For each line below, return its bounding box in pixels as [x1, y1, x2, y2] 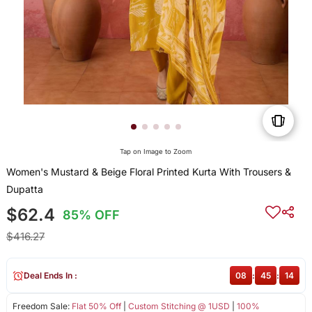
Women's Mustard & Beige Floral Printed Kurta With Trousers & [6, 166, 291, 178]
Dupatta [6, 183, 43, 196]
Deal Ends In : [23, 270, 77, 281]
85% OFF [63, 208, 120, 223]
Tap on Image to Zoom [120, 148, 192, 156]
